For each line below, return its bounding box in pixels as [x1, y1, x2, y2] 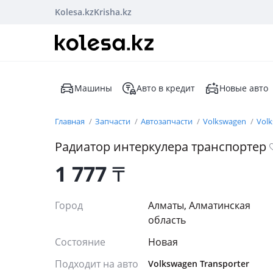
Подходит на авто [55, 257, 138, 271]
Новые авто [219, 82, 268, 94]
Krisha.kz [94, 6, 132, 18]
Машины [74, 82, 112, 94]
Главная [55, 116, 87, 127]
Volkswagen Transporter [148, 258, 249, 269]
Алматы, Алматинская [148, 199, 250, 212]
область [148, 213, 186, 227]
